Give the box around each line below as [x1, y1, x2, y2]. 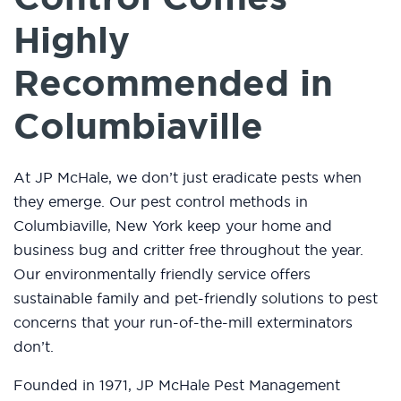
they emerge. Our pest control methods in [13, 192, 308, 211]
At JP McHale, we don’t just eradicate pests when [13, 168, 362, 187]
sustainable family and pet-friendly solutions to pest [13, 289, 378, 308]
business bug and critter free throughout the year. [13, 241, 363, 260]
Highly [13, 16, 130, 65]
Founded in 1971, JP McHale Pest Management [13, 376, 340, 395]
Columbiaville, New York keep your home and [13, 217, 332, 235]
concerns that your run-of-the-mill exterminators [13, 313, 353, 332]
